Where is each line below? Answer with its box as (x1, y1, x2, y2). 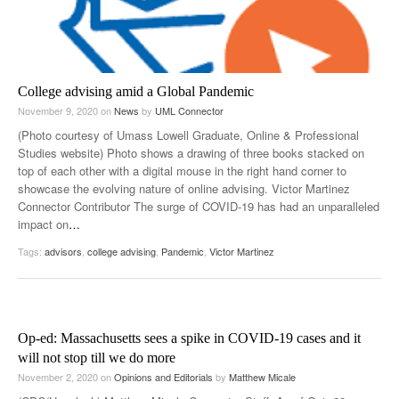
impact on (18, 215, 69, 232)
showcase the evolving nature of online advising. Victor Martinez (18, 179, 350, 197)
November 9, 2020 (18, 102, 101, 118)
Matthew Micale (229, 369, 296, 384)
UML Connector (155, 102, 224, 118)
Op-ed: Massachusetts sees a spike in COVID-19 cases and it (18, 330, 361, 346)
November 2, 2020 (18, 369, 101, 384)
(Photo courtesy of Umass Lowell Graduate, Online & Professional (18, 126, 359, 143)
